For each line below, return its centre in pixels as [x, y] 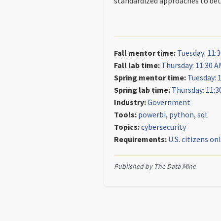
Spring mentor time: [150, 77]
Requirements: [140, 139]
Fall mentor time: [145, 53]
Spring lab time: [142, 90]
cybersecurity [164, 127]
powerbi [152, 114]
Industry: [130, 102]
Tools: [125, 114]
